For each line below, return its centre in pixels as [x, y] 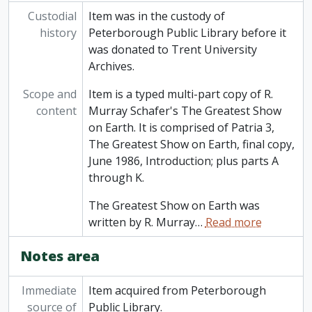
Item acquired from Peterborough [177, 291]
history [58, 33]
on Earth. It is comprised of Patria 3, [181, 128]
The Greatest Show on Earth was [174, 206]
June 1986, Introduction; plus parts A [183, 161]
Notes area [60, 256]
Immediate [49, 291]
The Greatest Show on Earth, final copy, [191, 145]
